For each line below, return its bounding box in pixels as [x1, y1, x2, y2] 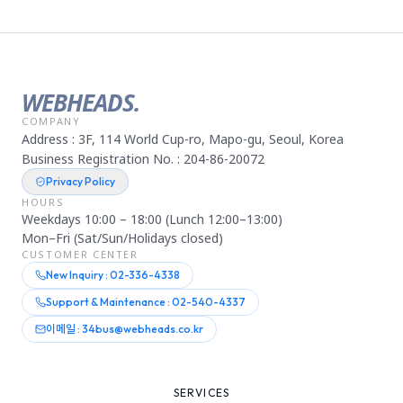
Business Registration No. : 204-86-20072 [22, 149, 264, 167]
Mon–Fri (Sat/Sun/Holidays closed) [22, 228, 223, 246]
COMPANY [22, 113, 81, 128]
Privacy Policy [46, 174, 115, 188]
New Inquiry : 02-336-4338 [46, 267, 180, 282]
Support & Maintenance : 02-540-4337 [46, 294, 246, 309]
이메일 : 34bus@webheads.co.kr [46, 321, 203, 336]
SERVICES [173, 385, 230, 399]
